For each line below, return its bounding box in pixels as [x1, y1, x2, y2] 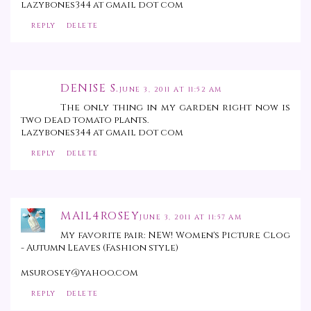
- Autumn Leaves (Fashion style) [21, 242, 178, 255]
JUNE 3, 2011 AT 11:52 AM [119, 85, 222, 95]
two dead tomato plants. [21, 114, 149, 127]
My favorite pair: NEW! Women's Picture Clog [60, 229, 290, 242]
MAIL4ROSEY [60, 208, 140, 224]
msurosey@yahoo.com [21, 267, 138, 280]
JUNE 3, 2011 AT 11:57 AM [140, 212, 242, 223]
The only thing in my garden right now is [60, 101, 290, 115]
